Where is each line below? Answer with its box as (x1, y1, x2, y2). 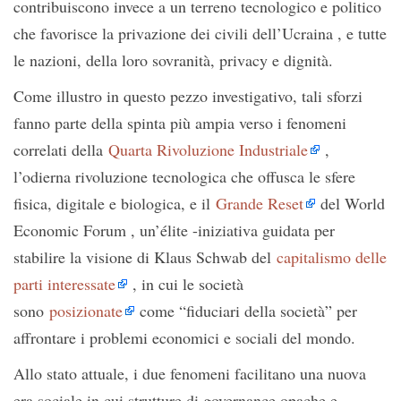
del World (315, 192, 385, 215)
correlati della (13, 139, 108, 161)
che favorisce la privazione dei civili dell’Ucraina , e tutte (13, 22, 387, 45)
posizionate (49, 300, 123, 322)
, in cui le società (127, 273, 243, 295)
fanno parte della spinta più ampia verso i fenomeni (13, 112, 346, 134)
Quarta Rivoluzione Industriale (108, 139, 308, 161)
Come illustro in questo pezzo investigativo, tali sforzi (13, 85, 363, 107)
